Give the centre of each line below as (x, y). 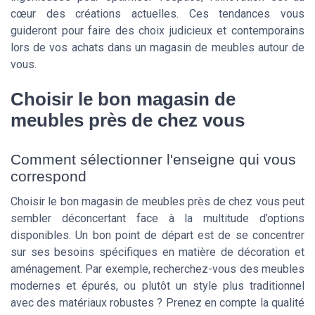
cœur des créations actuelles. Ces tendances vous (157, 13)
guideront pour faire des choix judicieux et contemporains (157, 30)
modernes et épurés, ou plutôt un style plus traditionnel (157, 286)
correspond (49, 176)
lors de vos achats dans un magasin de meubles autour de (157, 47)
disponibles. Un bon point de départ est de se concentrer (157, 236)
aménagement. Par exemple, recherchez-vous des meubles (157, 269)
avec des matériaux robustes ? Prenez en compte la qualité (157, 303)
